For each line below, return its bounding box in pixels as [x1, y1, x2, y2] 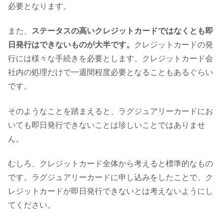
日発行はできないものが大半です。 [8, 40, 134, 49]
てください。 [8, 201, 55, 210]
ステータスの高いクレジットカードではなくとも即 [32, 27, 213, 36]
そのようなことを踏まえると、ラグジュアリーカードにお [8, 107, 213, 115]
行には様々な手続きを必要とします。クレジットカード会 [8, 54, 213, 63]
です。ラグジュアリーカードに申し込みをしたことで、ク [8, 173, 213, 182]
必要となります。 [8, 1, 71, 10]
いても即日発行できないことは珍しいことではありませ [8, 120, 205, 129]
